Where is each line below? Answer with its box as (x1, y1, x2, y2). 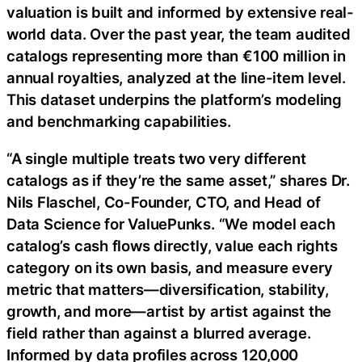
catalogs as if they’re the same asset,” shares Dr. (6, 170, 350, 189)
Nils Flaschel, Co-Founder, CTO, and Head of (6, 192, 321, 211)
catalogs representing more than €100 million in (6, 47, 346, 65)
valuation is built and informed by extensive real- (6, 3, 354, 22)
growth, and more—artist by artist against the (6, 301, 332, 320)
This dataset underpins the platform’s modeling (6, 90, 342, 109)
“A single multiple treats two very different (6, 149, 306, 167)
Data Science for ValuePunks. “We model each (6, 214, 335, 233)
